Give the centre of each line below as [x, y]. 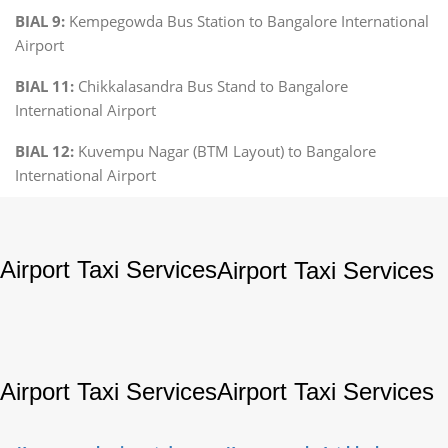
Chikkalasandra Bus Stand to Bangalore [211, 85]
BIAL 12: [44, 150]
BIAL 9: [40, 20]
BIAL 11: [44, 85]
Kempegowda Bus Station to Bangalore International [247, 20]
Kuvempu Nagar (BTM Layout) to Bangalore [225, 150]
